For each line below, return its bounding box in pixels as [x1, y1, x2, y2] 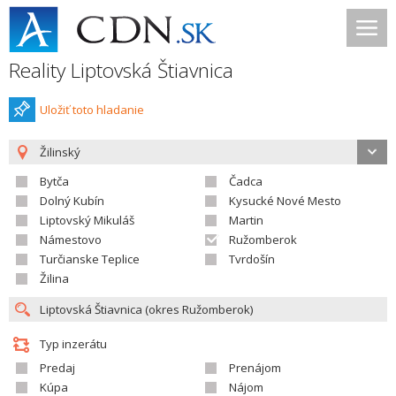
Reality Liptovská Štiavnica [9, 57, 233, 84]
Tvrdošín [229, 251, 275, 267]
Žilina [40, 270, 69, 286]
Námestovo [40, 232, 102, 247]
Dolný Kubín [40, 193, 104, 209]
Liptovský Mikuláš [40, 212, 134, 228]
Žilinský [40, 144, 80, 160]
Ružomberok [229, 232, 297, 247]
